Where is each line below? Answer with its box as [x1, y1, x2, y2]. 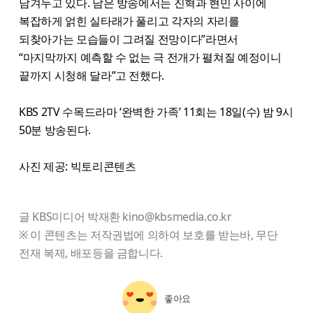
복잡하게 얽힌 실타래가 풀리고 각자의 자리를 [19, 13, 240, 29]
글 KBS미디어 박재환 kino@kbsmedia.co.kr [19, 208, 232, 224]
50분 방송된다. [19, 122, 91, 138]
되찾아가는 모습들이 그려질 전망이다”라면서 [19, 31, 238, 47]
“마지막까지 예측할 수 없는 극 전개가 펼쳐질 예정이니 [19, 49, 282, 65]
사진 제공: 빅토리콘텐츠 [19, 158, 136, 174]
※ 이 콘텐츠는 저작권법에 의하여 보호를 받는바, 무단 [19, 226, 278, 242]
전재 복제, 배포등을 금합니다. [19, 245, 163, 261]
